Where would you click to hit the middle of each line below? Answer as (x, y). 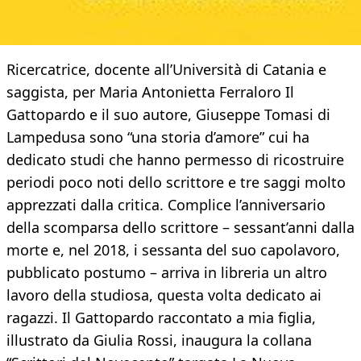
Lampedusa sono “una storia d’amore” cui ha (158, 137)
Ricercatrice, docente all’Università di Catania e (166, 70)
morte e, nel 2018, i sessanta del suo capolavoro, (173, 250)
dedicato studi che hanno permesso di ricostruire (175, 160)
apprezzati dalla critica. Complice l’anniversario (166, 205)
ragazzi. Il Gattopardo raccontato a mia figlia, (161, 318)
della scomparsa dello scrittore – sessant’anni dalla (180, 228)
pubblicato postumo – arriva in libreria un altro (167, 273)
